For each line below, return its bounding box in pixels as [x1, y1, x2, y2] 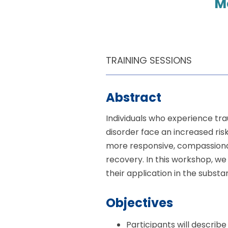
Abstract [106, 89, 162, 106]
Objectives [106, 194, 174, 212]
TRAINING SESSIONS [106, 53, 192, 67]
